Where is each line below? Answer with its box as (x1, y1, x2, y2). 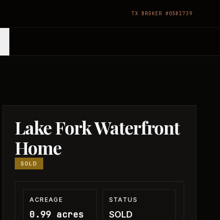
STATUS (109, 196, 138, 203)
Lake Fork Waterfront (15, 115, 180, 139)
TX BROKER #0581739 (131, 10, 192, 17)
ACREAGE (29, 196, 63, 203)
